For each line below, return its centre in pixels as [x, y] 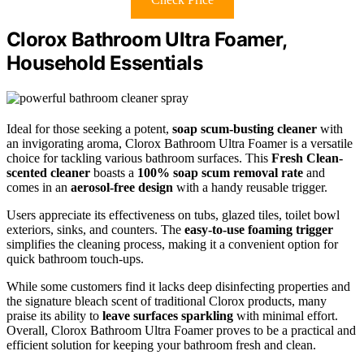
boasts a [114, 172]
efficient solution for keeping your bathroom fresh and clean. [161, 344]
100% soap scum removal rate [220, 172]
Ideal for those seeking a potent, [89, 128]
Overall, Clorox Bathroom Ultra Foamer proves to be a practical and [181, 330]
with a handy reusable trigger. [250, 187]
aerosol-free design [122, 187]
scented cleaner [48, 172]
